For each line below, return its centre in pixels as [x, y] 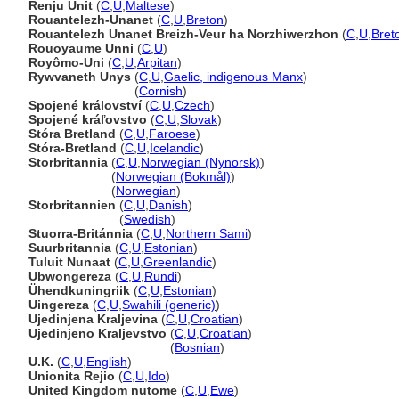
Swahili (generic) [169, 305]
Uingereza [59, 305]
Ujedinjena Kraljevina [93, 319]
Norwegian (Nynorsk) [200, 162]
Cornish [161, 91]
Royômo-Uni [66, 62]
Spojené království [85, 105]
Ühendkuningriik [79, 290]
